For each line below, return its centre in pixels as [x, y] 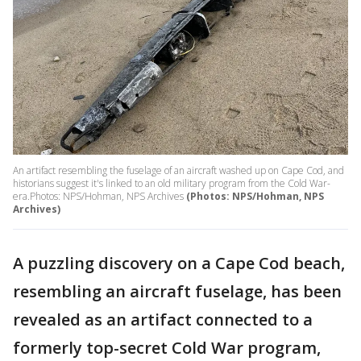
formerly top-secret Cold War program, [167, 348]
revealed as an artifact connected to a [163, 320]
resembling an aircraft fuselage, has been [177, 292]
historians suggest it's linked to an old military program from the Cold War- [172, 184]
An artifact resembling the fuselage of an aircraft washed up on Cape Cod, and [178, 171]
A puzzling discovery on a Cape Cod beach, [179, 263]
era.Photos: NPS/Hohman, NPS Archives [100, 197]
